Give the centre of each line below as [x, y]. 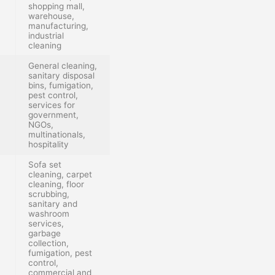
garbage [45, 233]
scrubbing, [49, 194]
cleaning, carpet [60, 174]
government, [53, 114]
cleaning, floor [56, 184]
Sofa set [45, 164]
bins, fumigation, [61, 85]
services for [52, 105]
